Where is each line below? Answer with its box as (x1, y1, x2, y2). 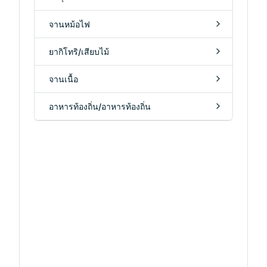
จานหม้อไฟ (49, 18, 90, 29)
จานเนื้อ (49, 73, 78, 84)
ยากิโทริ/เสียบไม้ (49, 46, 109, 57)
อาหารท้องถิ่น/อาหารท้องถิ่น (49, 101, 151, 111)
